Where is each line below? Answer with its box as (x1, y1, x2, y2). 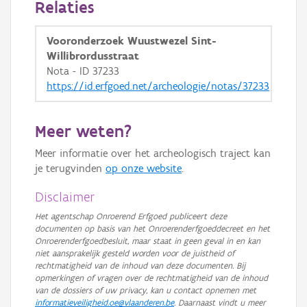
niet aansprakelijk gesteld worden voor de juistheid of (35, 248, 234, 258)
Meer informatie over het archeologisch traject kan (35, 147, 271, 160)
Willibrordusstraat (47, 49, 139, 62)
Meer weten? (35, 121, 132, 141)
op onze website (106, 162, 182, 175)
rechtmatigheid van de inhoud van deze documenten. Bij (35, 260, 245, 271)
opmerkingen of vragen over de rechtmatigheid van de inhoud (35, 273, 268, 283)
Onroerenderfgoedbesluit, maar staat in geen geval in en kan (35, 236, 260, 246)
